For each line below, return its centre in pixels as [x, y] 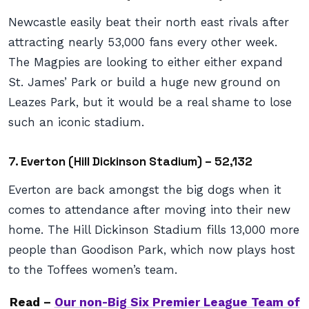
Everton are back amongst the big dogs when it [145, 190]
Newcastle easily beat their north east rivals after [149, 22]
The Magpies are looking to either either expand [146, 62]
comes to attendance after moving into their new [149, 210]
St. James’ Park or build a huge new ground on [144, 82]
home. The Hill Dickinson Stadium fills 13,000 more [154, 230]
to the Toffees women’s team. [93, 270]
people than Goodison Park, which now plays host [152, 250]
